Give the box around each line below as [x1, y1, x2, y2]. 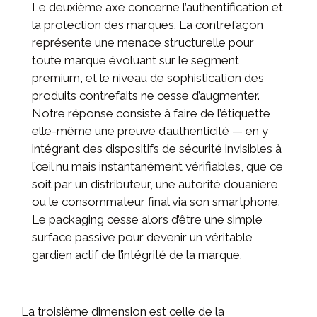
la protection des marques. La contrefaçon [32, 17, 263, 32]
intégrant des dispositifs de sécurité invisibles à [32, 141, 282, 156]
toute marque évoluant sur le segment [32, 52, 239, 67]
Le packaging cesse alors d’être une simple [32, 212, 263, 226]
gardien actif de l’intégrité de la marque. [32, 247, 242, 262]
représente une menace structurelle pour [32, 35, 254, 50]
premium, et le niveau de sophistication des [32, 70, 264, 85]
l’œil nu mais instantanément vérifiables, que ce [32, 158, 283, 173]
